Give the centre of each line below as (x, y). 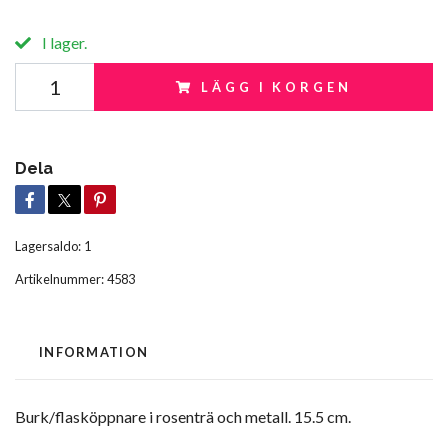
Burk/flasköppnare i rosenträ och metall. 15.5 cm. (183, 416)
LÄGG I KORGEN (276, 86)
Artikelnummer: (59, 278)
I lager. (63, 42)
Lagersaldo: (48, 245)
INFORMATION (94, 351)
